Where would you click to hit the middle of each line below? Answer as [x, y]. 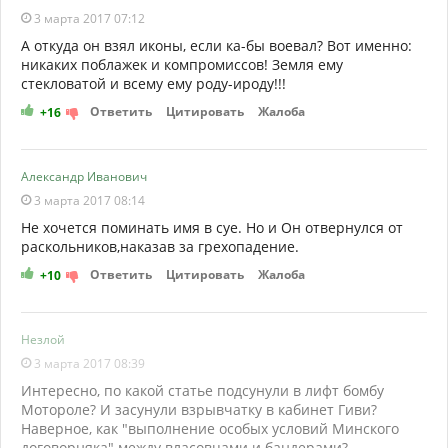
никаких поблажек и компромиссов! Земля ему [182, 64]
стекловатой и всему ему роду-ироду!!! [153, 83]
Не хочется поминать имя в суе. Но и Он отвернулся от [212, 227]
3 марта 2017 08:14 [88, 200]
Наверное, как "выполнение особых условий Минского [210, 428]
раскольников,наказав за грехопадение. [160, 246]
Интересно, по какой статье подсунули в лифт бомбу [202, 390]
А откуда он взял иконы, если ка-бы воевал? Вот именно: [216, 45]
